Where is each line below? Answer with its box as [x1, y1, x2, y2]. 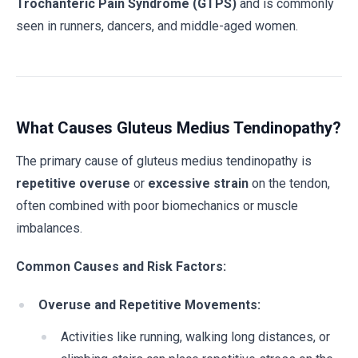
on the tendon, [249, 176, 330, 191]
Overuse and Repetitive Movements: [38, 297, 261, 312]
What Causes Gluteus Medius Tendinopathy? [16, 118, 341, 137]
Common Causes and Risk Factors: [16, 259, 226, 274]
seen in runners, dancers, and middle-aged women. [16, 18, 298, 34]
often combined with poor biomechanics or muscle [16, 198, 298, 213]
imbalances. [16, 221, 82, 236]
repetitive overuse [16, 176, 130, 191]
